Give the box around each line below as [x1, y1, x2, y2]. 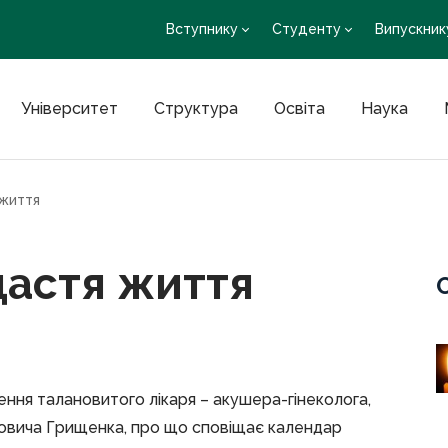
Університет [20, 99, 118, 118]
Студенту [272, 21, 341, 37]
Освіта [273, 99, 325, 118]
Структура [153, 99, 238, 118]
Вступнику [166, 21, 238, 37]
